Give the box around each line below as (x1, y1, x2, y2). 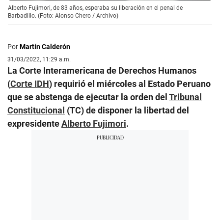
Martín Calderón (20, 42, 70, 51)
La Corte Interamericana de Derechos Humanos (7, 65, 196, 76)
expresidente (7, 118, 61, 129)
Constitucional (7, 105, 65, 115)
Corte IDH (10, 78, 49, 89)
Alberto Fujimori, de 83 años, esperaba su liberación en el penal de (8, 4, 183, 11)
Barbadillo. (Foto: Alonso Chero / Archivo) (8, 12, 118, 19)
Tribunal (169, 91, 202, 102)
